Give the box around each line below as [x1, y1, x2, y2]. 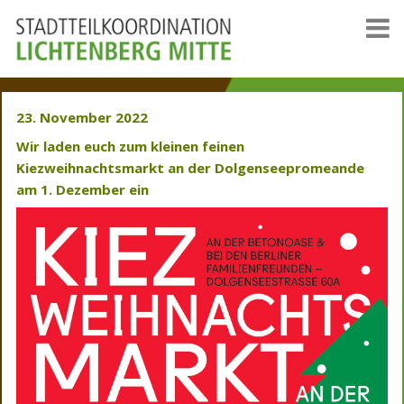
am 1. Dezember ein [16, 179, 152, 198]
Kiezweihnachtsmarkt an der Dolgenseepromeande [16, 158, 364, 177]
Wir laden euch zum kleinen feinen [16, 136, 244, 155]
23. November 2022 [16, 107, 148, 126]
